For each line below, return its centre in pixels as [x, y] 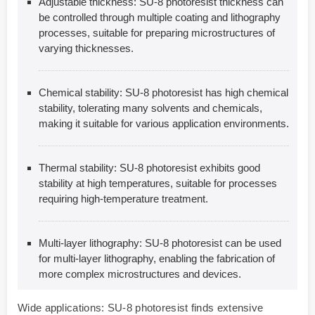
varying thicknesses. [86, 48]
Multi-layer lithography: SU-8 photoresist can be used [160, 243]
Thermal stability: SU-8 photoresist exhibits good [149, 167]
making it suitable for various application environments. [164, 123]
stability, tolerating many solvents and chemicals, [150, 108]
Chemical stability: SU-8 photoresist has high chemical [163, 92]
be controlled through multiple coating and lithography [160, 17]
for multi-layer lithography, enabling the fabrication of [157, 258]
